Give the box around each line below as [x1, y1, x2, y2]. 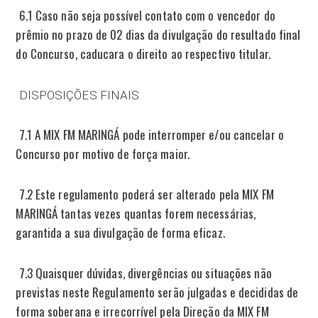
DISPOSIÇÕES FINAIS [18, 87, 140, 102]
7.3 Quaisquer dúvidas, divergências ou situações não [16, 263, 272, 282]
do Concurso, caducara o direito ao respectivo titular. [16, 44, 270, 62]
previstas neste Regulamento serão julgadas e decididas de [16, 283, 299, 301]
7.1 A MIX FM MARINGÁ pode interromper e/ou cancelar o [16, 125, 284, 143]
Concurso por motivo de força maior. [16, 144, 190, 163]
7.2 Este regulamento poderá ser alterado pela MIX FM [18, 185, 274, 203]
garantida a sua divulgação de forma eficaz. [16, 223, 225, 241]
